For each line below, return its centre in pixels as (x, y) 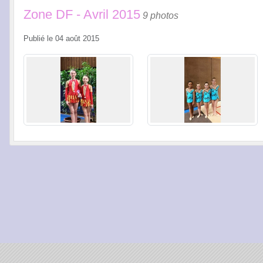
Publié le (39, 38)
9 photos (161, 15)
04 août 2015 (77, 38)
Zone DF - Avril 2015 (82, 14)
